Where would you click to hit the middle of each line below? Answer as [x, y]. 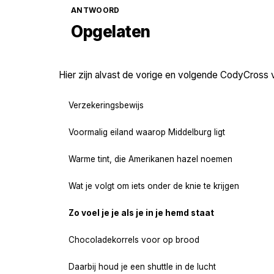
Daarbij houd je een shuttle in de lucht [142, 266]
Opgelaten [111, 32]
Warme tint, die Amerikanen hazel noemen [150, 159]
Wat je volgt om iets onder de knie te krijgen [154, 186]
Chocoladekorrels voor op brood [134, 239]
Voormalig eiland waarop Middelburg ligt [147, 132]
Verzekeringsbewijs [106, 105]
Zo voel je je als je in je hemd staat [141, 213]
